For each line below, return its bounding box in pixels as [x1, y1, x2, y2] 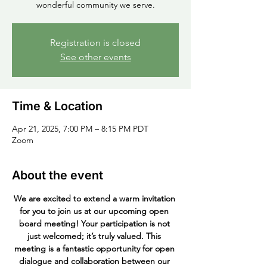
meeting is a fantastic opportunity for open [14, 243, 177, 254]
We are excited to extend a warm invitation [13, 193, 178, 204]
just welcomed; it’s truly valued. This [27, 231, 163, 241]
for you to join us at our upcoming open [20, 206, 171, 216]
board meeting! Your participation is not [18, 218, 172, 229]
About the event [12, 168, 103, 182]
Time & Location [12, 99, 103, 113]
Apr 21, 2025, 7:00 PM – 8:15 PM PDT [12, 123, 148, 134]
